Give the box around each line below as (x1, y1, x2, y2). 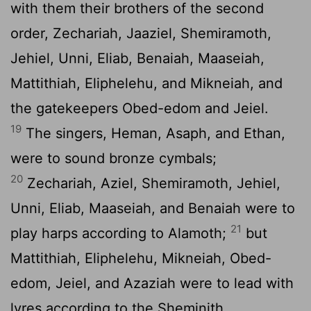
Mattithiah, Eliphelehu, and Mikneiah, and (10, 74, 283, 92)
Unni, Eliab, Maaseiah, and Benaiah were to (10, 199, 295, 217)
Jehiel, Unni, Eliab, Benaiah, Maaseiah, (10, 49, 264, 67)
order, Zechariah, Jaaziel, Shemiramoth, (10, 24, 271, 42)
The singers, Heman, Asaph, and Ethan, (22, 124, 285, 142)
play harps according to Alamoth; (10, 224, 230, 242)
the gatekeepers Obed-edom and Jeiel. (10, 99, 269, 117)
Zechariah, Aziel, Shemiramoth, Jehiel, (23, 174, 280, 192)
